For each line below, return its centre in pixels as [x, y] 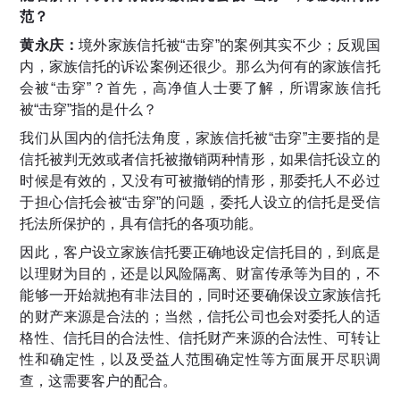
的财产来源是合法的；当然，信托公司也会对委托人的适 [200, 317]
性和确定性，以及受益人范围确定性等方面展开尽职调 [200, 360]
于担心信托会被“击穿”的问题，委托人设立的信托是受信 [200, 203]
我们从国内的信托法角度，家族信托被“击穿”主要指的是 [200, 138]
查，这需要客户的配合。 [99, 381]
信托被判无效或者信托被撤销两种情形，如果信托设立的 [200, 160]
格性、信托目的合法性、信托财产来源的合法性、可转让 [200, 338]
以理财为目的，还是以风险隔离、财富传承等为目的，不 [200, 274]
